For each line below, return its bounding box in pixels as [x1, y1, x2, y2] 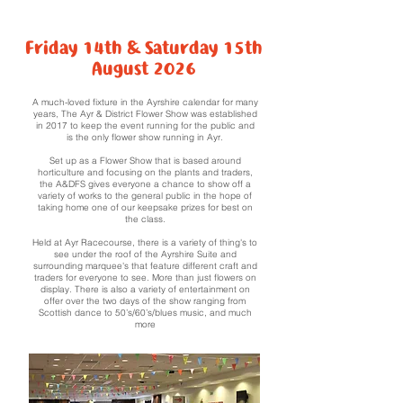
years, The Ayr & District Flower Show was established [32, 108, 257, 120]
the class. [124, 213, 166, 225]
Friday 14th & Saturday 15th [25, 37, 263, 59]
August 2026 [92, 58, 196, 80]
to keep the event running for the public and [69, 120, 255, 131]
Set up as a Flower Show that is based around [49, 155, 241, 166]
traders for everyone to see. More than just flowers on [33, 272, 256, 283]
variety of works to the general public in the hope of [38, 190, 252, 201]
